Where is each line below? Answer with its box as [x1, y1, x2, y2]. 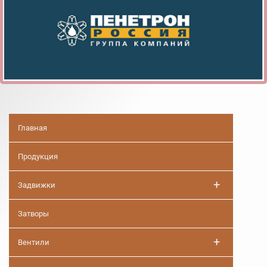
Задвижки [18, 181, 55, 190]
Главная [18, 123, 47, 133]
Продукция [18, 152, 58, 162]
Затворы [18, 209, 49, 219]
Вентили [18, 238, 49, 247]
